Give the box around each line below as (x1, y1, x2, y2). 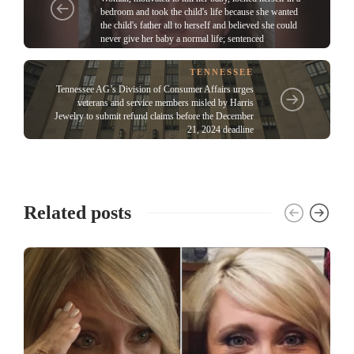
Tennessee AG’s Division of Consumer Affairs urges (56, 84, 254, 96)
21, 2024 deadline (187, 124, 254, 136)
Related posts (24, 201, 131, 223)
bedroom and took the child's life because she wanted (100, 6, 298, 18)
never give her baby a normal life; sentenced (100, 33, 264, 45)
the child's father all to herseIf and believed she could (100, 20, 297, 32)
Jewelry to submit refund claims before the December (55, 111, 254, 122)
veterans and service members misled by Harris (77, 97, 254, 109)
